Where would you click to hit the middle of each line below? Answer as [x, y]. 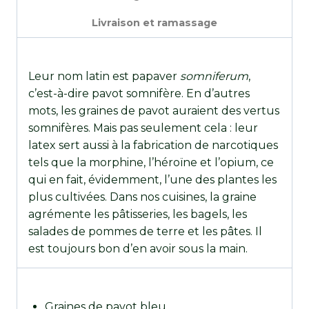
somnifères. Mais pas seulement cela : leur [143, 128]
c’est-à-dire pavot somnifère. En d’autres [139, 93]
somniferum [214, 76]
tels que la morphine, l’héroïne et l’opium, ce [151, 162]
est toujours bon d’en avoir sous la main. [138, 249]
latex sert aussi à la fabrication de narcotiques [153, 145]
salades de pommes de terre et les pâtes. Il [145, 231]
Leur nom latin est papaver [104, 76]
